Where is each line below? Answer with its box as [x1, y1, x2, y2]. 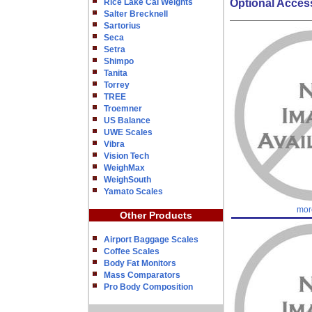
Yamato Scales [104, 187, 163, 196]
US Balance [104, 116, 150, 125]
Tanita [104, 68, 127, 78]
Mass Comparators [104, 270, 180, 280]
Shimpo [104, 56, 134, 66]
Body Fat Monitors [104, 258, 176, 268]
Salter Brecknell [104, 9, 168, 19]
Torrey [104, 80, 130, 90]
